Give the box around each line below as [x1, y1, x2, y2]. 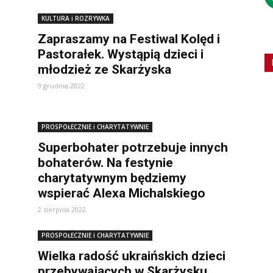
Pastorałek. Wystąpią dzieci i [38, 47, 204, 62]
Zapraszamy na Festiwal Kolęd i [38, 32, 220, 46]
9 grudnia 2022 [38, 81, 85, 90]
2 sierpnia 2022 [38, 205, 86, 214]
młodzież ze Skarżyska [38, 62, 171, 77]
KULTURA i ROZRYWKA [41, 14, 110, 23]
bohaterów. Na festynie [38, 155, 173, 170]
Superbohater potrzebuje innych [38, 140, 228, 155]
